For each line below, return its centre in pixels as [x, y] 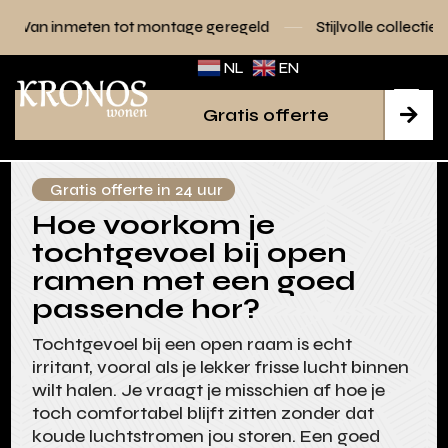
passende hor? [146, 309]
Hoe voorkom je [154, 225]
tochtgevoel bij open [190, 253]
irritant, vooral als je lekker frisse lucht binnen [221, 367]
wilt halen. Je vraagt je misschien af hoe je [209, 390]
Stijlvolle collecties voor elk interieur [310, 27]
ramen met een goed [194, 281]
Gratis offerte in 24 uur [137, 190]
